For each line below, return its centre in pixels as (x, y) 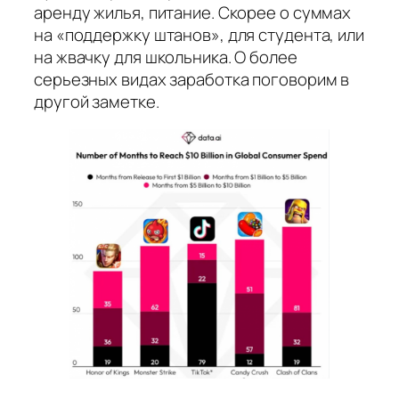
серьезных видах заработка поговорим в (192, 79)
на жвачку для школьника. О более (166, 57)
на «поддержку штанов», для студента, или (199, 34)
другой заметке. (97, 101)
